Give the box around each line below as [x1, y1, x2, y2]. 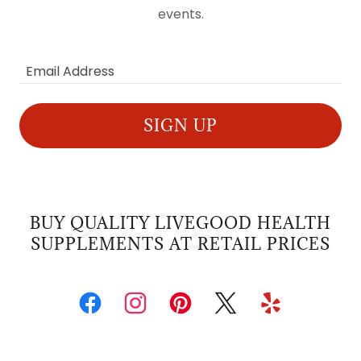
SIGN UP [143, 115, 218, 136]
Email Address [26, 62, 114, 81]
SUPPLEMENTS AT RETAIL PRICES [31, 234, 330, 255]
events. [157, 5, 204, 23]
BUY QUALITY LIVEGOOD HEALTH [30, 213, 331, 234]
